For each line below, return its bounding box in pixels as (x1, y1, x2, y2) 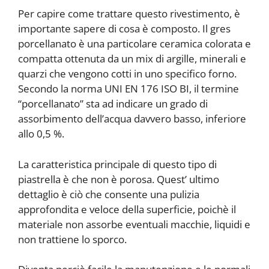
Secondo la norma (18, 82, 104, 96)
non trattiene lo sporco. (18, 232, 131, 246)
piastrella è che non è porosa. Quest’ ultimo (18, 172, 219, 186)
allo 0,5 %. (18, 127, 64, 141)
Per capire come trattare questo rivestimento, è (18, 7, 240, 21)
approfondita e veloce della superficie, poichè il (18, 202, 236, 216)
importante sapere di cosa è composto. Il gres (18, 22, 231, 36)
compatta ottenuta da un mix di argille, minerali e (18, 52, 246, 66)
